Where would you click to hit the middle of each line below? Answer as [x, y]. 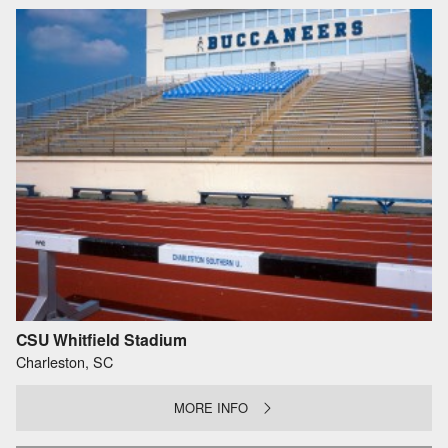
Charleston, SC [64, 361]
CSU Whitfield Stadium [101, 340]
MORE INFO [211, 408]
